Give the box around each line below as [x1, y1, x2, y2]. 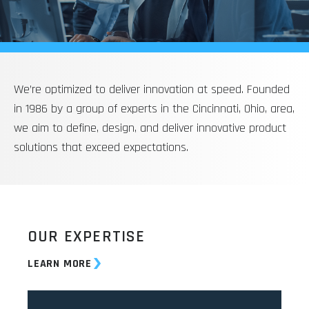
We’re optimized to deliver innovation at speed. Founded [14, 81, 290, 97]
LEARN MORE [28, 257, 92, 271]
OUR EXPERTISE [28, 226, 146, 247]
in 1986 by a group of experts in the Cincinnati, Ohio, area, [14, 101, 295, 117]
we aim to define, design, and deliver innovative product [14, 120, 286, 136]
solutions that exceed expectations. [14, 139, 188, 155]
